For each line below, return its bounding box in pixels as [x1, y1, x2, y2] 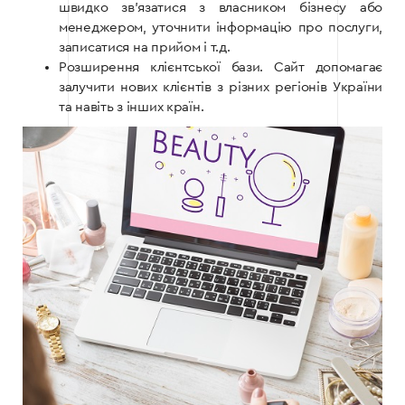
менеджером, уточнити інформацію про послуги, [59, 21, 382, 35]
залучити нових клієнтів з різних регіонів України [59, 80, 382, 95]
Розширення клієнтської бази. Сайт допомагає [59, 61, 382, 75]
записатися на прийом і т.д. [59, 41, 231, 55]
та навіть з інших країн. [59, 100, 204, 115]
